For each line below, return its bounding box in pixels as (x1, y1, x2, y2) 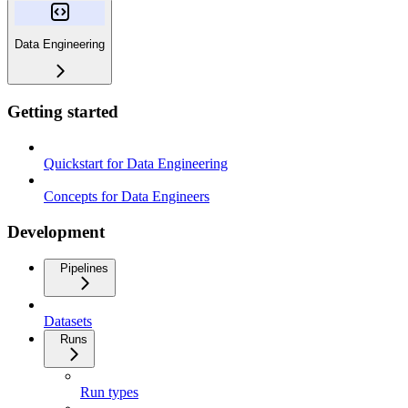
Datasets (44, 313, 92, 330)
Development (7, 221, 105, 241)
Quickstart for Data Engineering (44, 155, 228, 171)
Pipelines (60, 261, 108, 276)
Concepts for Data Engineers (44, 188, 209, 204)
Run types (80, 384, 138, 401)
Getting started (7, 102, 118, 122)
